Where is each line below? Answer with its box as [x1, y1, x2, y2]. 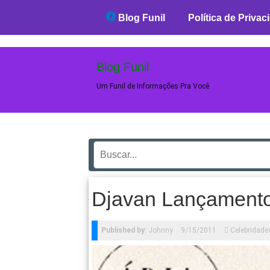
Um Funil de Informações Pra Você [96, 82, 209, 90]
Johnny [146, 226, 173, 234]
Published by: [101, 226, 146, 234]
